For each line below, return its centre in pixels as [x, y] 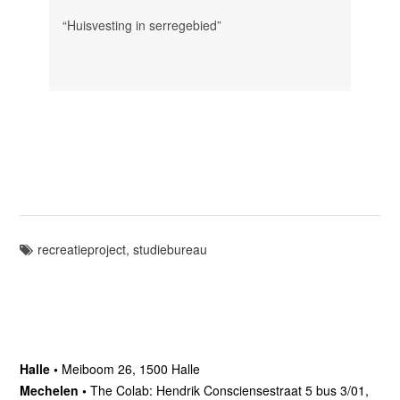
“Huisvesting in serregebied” [142, 25]
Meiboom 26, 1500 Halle [131, 368]
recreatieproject [82, 249]
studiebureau [171, 249]
